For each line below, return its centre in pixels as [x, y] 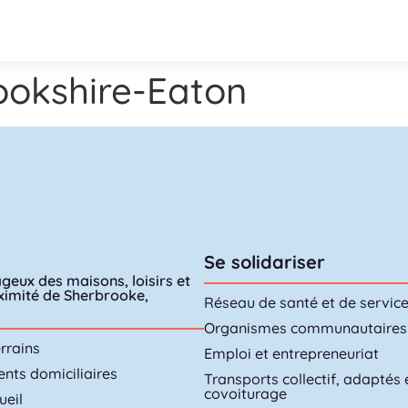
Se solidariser [265, 261]
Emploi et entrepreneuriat [291, 353]
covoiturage [245, 393]
